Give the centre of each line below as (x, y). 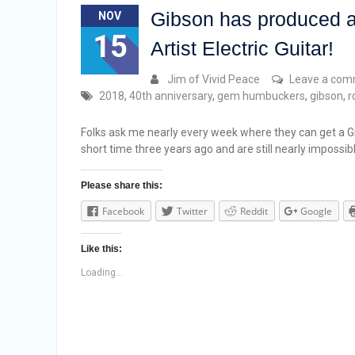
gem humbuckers (261, 96)
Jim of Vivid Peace (214, 79)
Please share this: (122, 185)
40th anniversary (171, 96)
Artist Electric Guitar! (242, 48)
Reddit (254, 211)
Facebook (123, 211)
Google (316, 211)
